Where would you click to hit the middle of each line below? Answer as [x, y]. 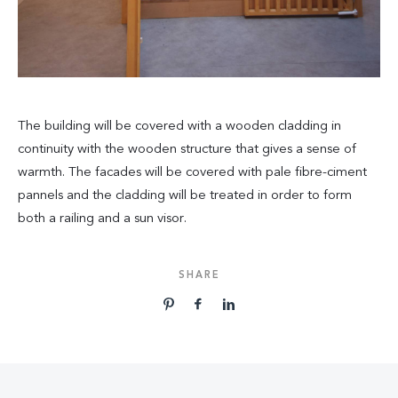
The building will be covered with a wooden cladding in [179, 126]
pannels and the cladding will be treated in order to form [185, 195]
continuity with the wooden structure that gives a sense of [187, 149]
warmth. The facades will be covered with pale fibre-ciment [192, 172]
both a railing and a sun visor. [102, 219]
